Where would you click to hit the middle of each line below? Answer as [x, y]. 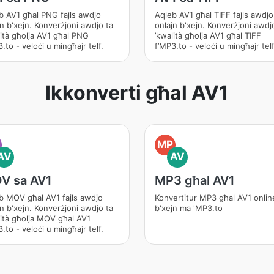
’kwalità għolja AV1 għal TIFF [208, 35]
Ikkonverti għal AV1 [137, 93]
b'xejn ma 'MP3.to [189, 208]
